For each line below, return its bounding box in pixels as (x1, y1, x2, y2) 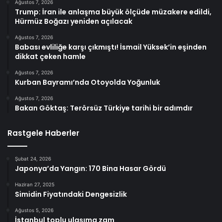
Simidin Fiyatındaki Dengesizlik (15, 189, 127, 200)
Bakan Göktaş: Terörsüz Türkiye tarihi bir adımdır (15, 103, 193, 113)
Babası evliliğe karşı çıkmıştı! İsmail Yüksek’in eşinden (15, 42, 207, 53)
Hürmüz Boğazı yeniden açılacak (15, 16, 132, 27)
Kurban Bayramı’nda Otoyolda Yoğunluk (15, 77, 160, 88)
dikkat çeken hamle (15, 52, 86, 62)
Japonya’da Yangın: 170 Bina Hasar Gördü (15, 164, 166, 174)
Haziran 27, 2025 (15, 181, 55, 188)
